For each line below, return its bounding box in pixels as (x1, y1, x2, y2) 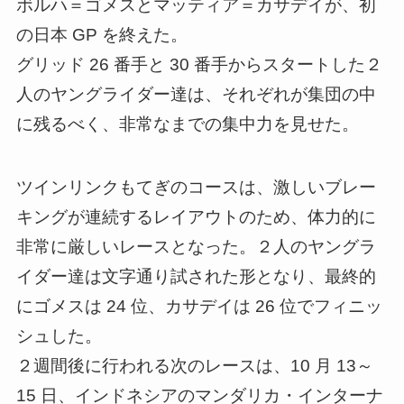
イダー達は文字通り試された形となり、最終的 (15, 267, 376, 287)
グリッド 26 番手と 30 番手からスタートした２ (15, 54, 382, 74)
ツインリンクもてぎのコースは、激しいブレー (15, 178, 376, 197)
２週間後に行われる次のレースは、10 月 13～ (15, 356, 373, 376)
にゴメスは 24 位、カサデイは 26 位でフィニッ (15, 297, 382, 317)
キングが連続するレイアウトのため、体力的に (15, 207, 376, 227)
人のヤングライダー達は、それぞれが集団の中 (15, 84, 376, 104)
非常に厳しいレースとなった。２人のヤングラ (15, 237, 376, 257)
